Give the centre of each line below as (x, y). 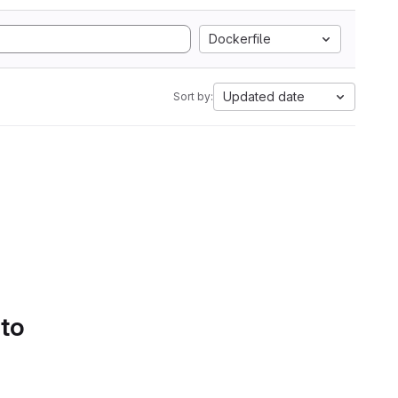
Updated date (264, 96)
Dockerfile (240, 39)
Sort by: (193, 96)
